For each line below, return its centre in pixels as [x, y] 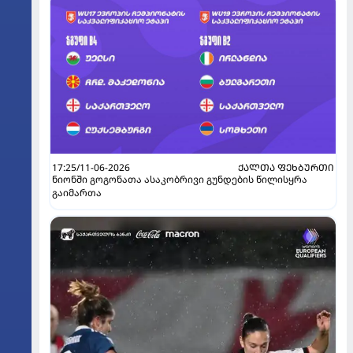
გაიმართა [77, 192]
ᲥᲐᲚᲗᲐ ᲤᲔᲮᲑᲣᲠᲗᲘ [286, 167]
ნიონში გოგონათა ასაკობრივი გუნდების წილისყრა [180, 179]
